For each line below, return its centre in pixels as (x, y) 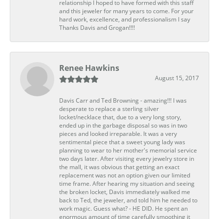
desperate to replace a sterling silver (109, 109)
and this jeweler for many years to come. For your (126, 11)
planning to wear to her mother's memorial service (128, 150)
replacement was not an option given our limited (125, 175)
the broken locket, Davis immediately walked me (125, 192)
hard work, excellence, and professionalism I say (125, 19)
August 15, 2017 (177, 78)
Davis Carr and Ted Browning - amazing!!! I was (123, 100)
